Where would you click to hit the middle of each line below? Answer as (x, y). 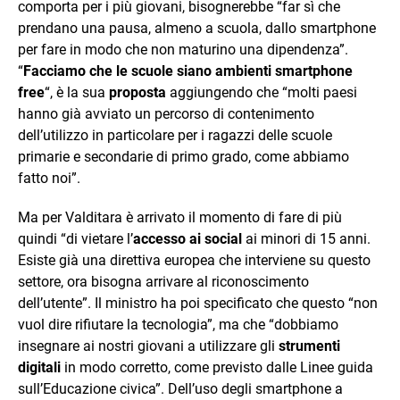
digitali (39, 367)
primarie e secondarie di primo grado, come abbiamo (183, 156)
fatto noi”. (49, 178)
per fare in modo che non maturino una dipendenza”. (183, 49)
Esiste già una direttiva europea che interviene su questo (194, 260)
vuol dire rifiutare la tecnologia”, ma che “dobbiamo (178, 324)
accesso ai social (187, 238)
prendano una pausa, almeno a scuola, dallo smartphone (197, 28)
